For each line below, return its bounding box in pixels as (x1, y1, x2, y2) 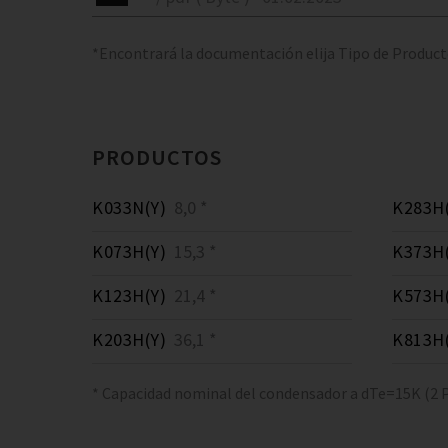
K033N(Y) (92, 196, 166, 219)
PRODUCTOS (92, 143, 222, 171)
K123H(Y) (92, 284, 166, 307)
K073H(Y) (92, 240, 166, 263)
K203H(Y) (92, 328, 166, 351)
